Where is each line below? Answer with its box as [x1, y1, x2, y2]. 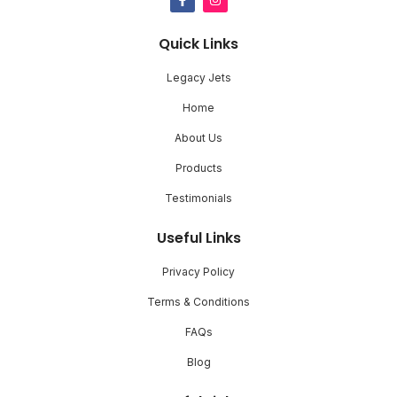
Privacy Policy [162, 264, 235, 278]
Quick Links [159, 33, 238, 54]
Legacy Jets [166, 70, 231, 84]
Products [175, 160, 222, 175]
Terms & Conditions [147, 294, 250, 308]
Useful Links [156, 227, 241, 248]
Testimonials [165, 191, 232, 205]
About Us [175, 130, 222, 144]
